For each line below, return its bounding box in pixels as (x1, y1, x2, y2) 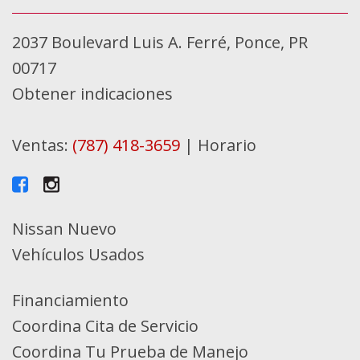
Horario (198, 134, 256, 156)
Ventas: (12, 134, 72, 156)
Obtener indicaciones (12, 83, 173, 104)
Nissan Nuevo (12, 218, 117, 239)
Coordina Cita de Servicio (12, 315, 198, 337)
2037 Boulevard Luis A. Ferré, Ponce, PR (12, 31, 308, 53)
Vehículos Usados (12, 243, 145, 265)
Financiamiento (12, 289, 129, 311)
